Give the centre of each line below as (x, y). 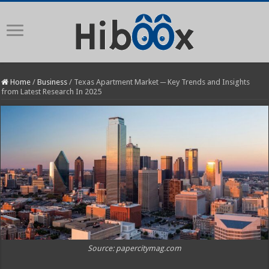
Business (53, 82)
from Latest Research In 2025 (52, 92)
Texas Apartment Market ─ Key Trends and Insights (162, 82)
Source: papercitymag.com (134, 248)
